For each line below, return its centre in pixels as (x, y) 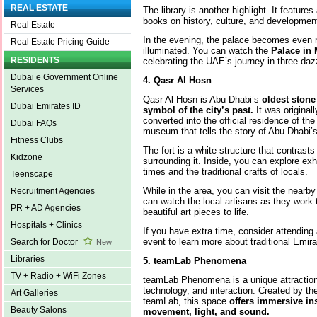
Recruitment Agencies (53, 191)
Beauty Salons (39, 310)
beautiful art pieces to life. (196, 212)
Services (27, 90)
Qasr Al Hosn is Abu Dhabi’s (201, 99)
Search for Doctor (45, 242)
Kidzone (27, 157)
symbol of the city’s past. (198, 110)
